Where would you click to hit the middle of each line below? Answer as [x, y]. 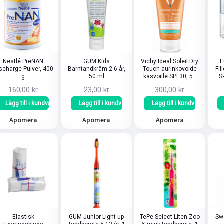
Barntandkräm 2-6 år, [96, 69]
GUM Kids [96, 62]
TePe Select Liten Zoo [157, 217]
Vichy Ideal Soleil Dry [170, 62]
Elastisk [23, 217]
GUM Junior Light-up [97, 217]
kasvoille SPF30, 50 [170, 77]
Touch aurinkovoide [170, 69]
